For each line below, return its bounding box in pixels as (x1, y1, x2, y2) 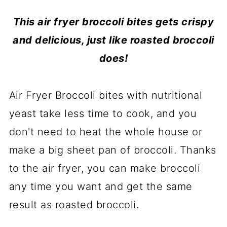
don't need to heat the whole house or (9, 126, 203, 138)
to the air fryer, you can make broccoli (9, 162, 201, 174)
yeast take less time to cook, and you (9, 107, 197, 120)
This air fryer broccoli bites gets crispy (13, 16, 214, 28)
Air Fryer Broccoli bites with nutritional (9, 89, 203, 101)
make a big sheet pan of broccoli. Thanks (9, 144, 216, 156)
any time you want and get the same (9, 180, 193, 193)
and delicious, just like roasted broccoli (13, 34, 214, 46)
